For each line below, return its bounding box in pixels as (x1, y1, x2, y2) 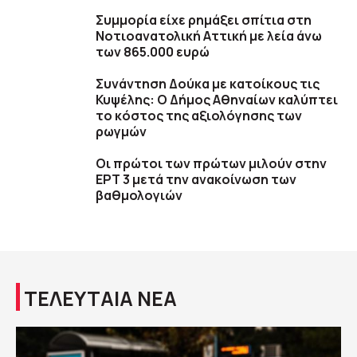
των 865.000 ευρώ (96, 43, 210, 61)
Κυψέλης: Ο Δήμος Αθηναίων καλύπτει (96, 91, 338, 108)
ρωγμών (96, 123, 147, 140)
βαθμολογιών (96, 186, 182, 204)
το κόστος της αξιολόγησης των (96, 107, 302, 124)
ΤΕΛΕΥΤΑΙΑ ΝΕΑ (24, 284, 177, 312)
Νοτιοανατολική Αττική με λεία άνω (96, 27, 322, 45)
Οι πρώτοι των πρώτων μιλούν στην (96, 155, 327, 172)
